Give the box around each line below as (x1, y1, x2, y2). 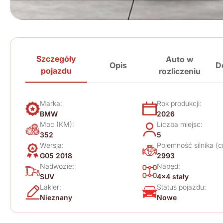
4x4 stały (157, 172, 189, 181)
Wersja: (40, 141, 64, 149)
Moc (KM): (40, 120, 74, 128)
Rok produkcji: (157, 99, 202, 108)
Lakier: (40, 183, 61, 191)
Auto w (166, 54, 194, 64)
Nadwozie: (40, 162, 74, 170)
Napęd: (157, 162, 180, 170)
